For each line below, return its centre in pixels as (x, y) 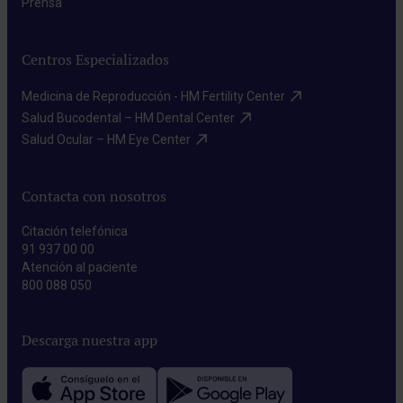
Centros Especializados (95, 60)
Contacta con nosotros (94, 197)
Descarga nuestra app (90, 341)
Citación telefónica (75, 232)
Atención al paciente (80, 268)
